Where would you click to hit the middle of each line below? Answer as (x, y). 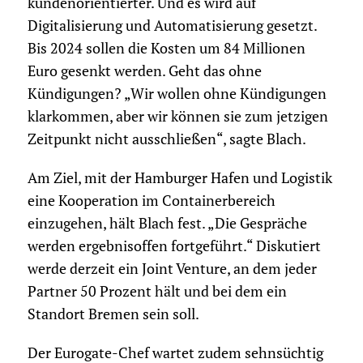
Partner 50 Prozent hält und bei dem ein (157, 292)
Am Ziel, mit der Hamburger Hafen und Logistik (179, 178)
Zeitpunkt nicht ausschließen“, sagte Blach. (167, 139)
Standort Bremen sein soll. (113, 314)
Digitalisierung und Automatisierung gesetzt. (172, 26)
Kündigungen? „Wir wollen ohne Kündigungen (177, 94)
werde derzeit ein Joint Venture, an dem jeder (172, 269)
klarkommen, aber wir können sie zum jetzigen (177, 117)
